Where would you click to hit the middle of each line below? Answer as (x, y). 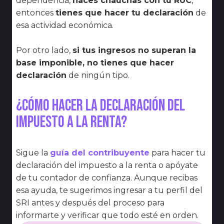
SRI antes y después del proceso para (90, 202)
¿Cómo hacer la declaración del (100, 105)
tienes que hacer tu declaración (124, 12)
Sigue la (32, 152)
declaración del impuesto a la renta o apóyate (107, 165)
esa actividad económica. (65, 25)
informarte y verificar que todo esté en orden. (107, 215)
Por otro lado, (43, 50)
